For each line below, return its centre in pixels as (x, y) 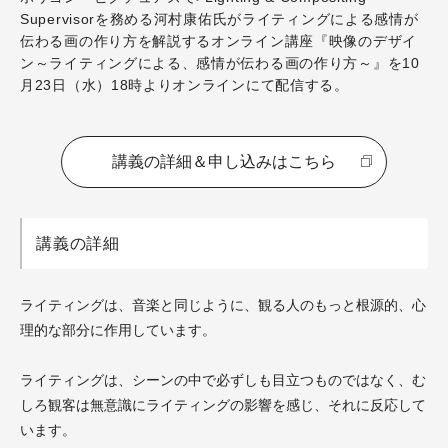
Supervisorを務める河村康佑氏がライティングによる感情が (219, 19)
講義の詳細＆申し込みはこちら (223, 161)
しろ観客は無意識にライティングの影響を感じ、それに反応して (223, 405)
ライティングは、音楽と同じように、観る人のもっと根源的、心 (223, 305)
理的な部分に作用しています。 (118, 330)
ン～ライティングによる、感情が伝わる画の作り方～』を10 (220, 63)
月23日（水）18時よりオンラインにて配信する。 (184, 85)
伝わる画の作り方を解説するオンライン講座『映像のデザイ (218, 41)
